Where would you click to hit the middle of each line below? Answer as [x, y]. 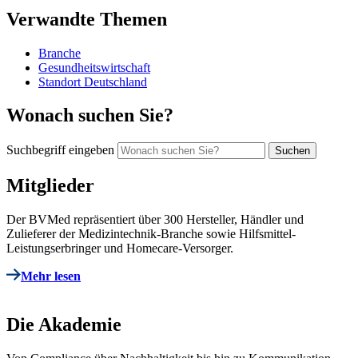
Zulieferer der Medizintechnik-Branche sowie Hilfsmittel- [151, 234]
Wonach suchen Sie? [90, 115]
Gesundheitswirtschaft [94, 67]
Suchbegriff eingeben [60, 150]
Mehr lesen [51, 276]
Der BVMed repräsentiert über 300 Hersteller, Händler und [155, 220]
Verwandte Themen [87, 19]
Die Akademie [64, 325]
